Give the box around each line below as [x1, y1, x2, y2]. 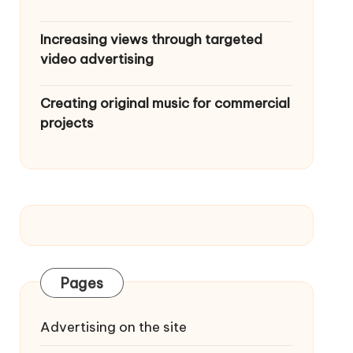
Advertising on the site [39, 318, 187, 336]
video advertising [39, 50, 154, 68]
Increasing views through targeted [39, 31, 262, 48]
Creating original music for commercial [39, 95, 290, 112]
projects [39, 114, 94, 132]
